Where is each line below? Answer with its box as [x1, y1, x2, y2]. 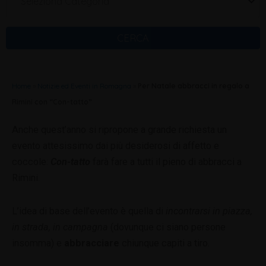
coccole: [12, 156, 50, 168]
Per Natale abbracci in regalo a [138, 81, 249, 91]
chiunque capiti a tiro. [119, 237, 210, 249]
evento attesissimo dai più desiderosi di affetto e [12, 140, 219, 152]
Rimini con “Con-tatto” [12, 97, 92, 107]
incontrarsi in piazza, [166, 205, 252, 217]
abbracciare [64, 237, 119, 249]
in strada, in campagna [12, 221, 108, 233]
